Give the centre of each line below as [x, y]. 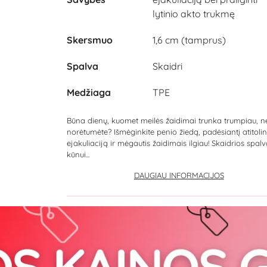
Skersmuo [90, 40]
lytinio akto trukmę [194, 14]
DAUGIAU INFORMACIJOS [179, 175]
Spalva [83, 66]
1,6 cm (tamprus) [189, 40]
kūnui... [78, 154]
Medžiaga [89, 92]
